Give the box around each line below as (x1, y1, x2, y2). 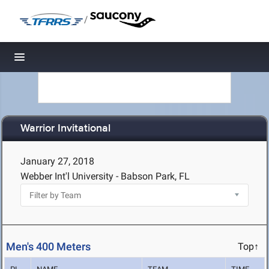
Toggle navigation (20, 54, 101, 67)
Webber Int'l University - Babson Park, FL (20, 171, 190, 182)
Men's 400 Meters (6, 240, 91, 253)
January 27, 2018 (20, 156, 94, 167)
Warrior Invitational (20, 122, 110, 136)
